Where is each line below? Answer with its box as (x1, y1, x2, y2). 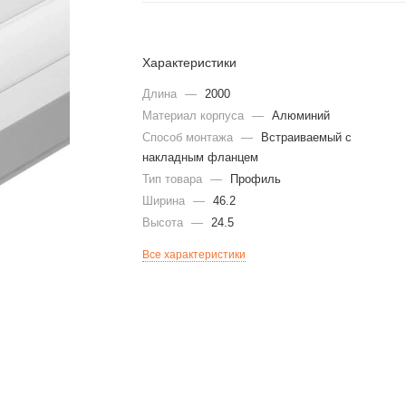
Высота (142, 216, 188, 229)
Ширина (142, 194, 189, 208)
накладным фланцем (142, 150, 259, 164)
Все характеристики (142, 248, 246, 261)
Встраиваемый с (261, 130, 353, 144)
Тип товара (142, 172, 207, 186)
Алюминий (272, 109, 331, 122)
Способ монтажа (142, 130, 237, 144)
